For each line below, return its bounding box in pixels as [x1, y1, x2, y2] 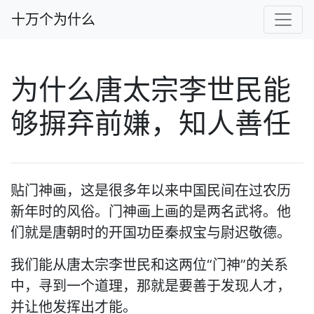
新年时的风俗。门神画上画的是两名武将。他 [11, 203, 291, 220]
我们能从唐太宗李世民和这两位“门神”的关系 [11, 257, 288, 273]
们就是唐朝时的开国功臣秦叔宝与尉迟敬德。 [11, 224, 291, 241]
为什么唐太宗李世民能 [11, 72, 291, 107]
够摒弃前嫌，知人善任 [11, 106, 291, 140]
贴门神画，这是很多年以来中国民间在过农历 [11, 182, 291, 199]
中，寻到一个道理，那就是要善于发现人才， [11, 278, 291, 294]
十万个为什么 [11, 11, 95, 28]
